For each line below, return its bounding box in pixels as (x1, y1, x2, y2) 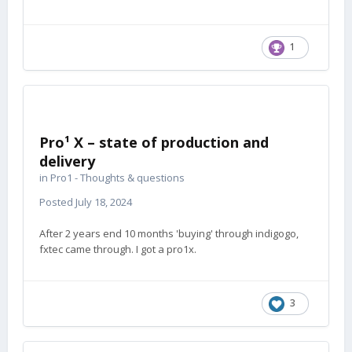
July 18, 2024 (75, 195, 132, 209)
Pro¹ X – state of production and (39, 133, 269, 152)
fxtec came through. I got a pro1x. (39, 242, 196, 256)
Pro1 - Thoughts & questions (50, 170, 185, 185)
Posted (39, 195, 75, 209)
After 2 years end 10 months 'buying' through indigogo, (39, 226, 299, 240)
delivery (39, 152, 95, 170)
